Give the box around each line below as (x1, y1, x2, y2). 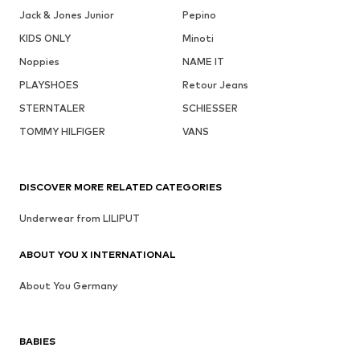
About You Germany (19, 279, 118, 292)
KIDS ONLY (19, 31, 71, 44)
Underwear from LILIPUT (19, 211, 140, 224)
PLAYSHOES (19, 78, 79, 91)
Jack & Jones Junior (19, 8, 114, 21)
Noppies (19, 55, 59, 67)
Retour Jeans (182, 78, 248, 91)
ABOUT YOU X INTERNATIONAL (19, 247, 176, 260)
